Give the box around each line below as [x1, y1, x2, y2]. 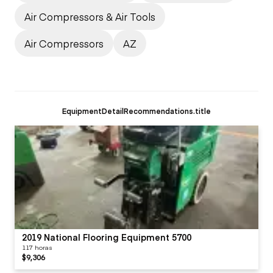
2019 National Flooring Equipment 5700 [22, 230, 191, 243]
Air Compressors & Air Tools [24, 9, 155, 23]
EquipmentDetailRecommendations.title [62, 105, 211, 116]
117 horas [22, 243, 52, 252]
